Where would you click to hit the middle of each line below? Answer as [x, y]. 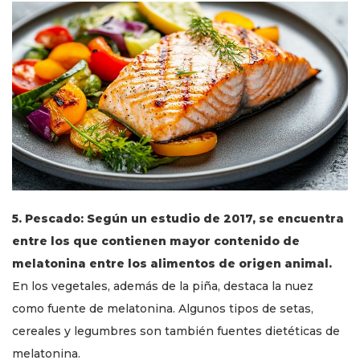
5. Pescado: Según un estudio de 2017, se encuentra [178, 218]
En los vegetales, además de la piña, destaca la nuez [163, 286]
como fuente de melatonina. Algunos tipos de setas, [163, 308]
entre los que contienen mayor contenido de [156, 241]
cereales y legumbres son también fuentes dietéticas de [176, 331]
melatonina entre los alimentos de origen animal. [172, 263]
